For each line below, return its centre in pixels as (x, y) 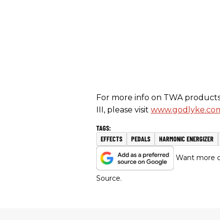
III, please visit (124, 110)
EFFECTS (111, 138)
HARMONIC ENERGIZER (186, 138)
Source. (109, 178)
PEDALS (141, 138)
